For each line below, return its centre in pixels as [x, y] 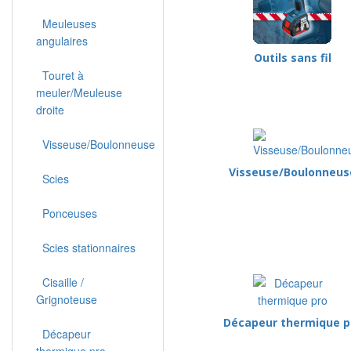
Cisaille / [60, 282]
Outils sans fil [292, 58]
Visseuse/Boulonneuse [96, 144]
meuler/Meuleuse [79, 92]
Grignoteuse [67, 299]
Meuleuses [66, 24]
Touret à [60, 75]
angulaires [62, 41]
